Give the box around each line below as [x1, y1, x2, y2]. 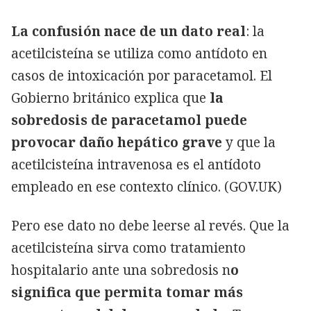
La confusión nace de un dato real [11, 22, 246, 41]
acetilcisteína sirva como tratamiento [11, 239, 246, 258]
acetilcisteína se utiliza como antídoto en [11, 44, 267, 63]
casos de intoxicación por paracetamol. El [11, 67, 272, 85]
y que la [222, 133, 276, 152]
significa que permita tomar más [11, 283, 243, 302]
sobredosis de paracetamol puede [11, 111, 247, 130]
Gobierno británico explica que [11, 89, 210, 108]
